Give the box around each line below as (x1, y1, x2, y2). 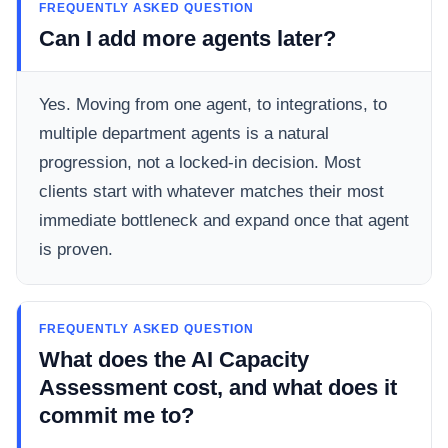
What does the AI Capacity (39, 346, 309, 372)
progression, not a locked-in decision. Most (39, 152, 361, 172)
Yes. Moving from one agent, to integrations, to (39, 94, 387, 114)
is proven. (39, 239, 113, 259)
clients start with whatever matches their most (39, 181, 384, 201)
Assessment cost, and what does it (39, 374, 397, 400)
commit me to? (39, 402, 194, 428)
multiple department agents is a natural (39, 123, 329, 143)
